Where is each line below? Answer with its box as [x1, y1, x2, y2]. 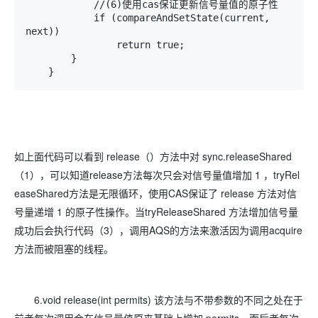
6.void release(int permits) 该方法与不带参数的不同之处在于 [14, 292, 303, 307]
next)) [26, 26, 60, 38]
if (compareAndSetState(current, [26, 12, 94, 24]
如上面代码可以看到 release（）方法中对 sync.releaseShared [14, 149, 292, 164]
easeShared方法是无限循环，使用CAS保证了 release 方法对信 [14, 186, 297, 201]
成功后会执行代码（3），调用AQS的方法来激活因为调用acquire [14, 223, 302, 238]
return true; [26, 39, 116, 51]
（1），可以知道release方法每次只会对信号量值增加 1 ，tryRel [14, 168, 300, 182]
